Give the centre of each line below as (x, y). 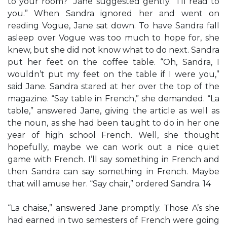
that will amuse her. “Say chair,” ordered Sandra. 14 (109, 184)
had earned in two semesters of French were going (113, 220)
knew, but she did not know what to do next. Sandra (113, 50)
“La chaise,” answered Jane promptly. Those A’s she (113, 208)
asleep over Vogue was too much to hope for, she (113, 38)
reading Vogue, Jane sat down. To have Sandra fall (113, 26)
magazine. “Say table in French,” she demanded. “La (113, 99)
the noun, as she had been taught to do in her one (113, 123)
